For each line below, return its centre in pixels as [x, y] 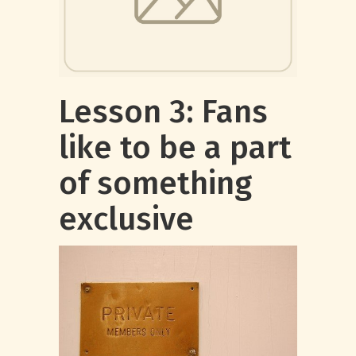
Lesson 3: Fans [163, 112]
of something [155, 184]
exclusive [126, 219]
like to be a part [175, 148]
